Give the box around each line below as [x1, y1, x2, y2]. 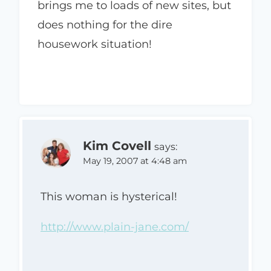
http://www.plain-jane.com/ [41, 220, 189, 234]
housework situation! [38, 37, 152, 51]
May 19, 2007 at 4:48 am [83, 155, 187, 166]
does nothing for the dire [38, 18, 172, 31]
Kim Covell [83, 137, 151, 153]
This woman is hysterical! [41, 190, 177, 204]
